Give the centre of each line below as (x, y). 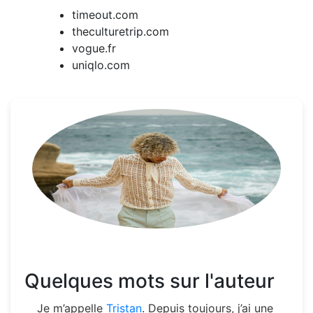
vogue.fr (94, 48)
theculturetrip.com (121, 31)
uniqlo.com (101, 65)
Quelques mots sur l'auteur (150, 281)
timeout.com (105, 14)
